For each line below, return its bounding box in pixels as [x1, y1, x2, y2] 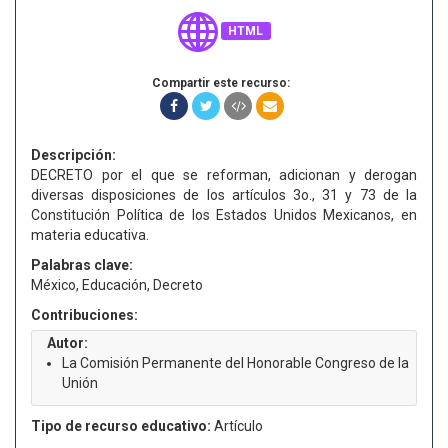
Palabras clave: [31, 257, 133, 273]
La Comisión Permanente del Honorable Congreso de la [62, 355, 409, 371]
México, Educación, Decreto [31, 277, 203, 293]
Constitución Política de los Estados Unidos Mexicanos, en [31, 207, 417, 223]
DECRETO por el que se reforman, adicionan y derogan [31, 167, 417, 183]
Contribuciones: [31, 307, 138, 323]
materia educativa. [31, 227, 149, 243]
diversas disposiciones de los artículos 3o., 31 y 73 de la [31, 187, 417, 203]
